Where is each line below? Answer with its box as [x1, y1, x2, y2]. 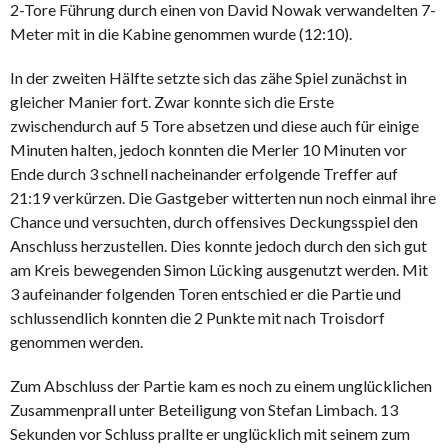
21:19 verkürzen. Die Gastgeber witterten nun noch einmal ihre [10, 187, 436, 207]
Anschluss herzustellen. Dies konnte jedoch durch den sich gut [10, 235, 427, 255]
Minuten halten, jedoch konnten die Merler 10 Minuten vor [10, 139, 407, 159]
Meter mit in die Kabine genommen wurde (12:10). [10, 23, 352, 43]
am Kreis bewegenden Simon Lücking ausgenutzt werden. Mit [10, 259, 428, 279]
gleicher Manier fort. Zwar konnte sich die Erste [10, 91, 334, 111]
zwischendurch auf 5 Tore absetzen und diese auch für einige [10, 115, 419, 135]
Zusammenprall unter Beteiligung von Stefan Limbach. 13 [10, 399, 398, 419]
